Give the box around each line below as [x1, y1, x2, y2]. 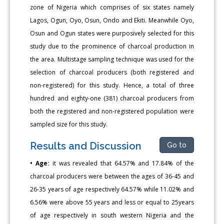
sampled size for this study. [30, 119, 108, 128]
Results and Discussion [30, 139, 142, 152]
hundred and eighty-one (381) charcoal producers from [30, 93, 194, 102]
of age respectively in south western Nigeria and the [30, 210, 194, 219]
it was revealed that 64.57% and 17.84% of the [49, 158, 194, 167]
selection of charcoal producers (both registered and [30, 67, 194, 76]
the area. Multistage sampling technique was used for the [30, 54, 194, 63]
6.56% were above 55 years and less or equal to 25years [30, 197, 194, 206]
